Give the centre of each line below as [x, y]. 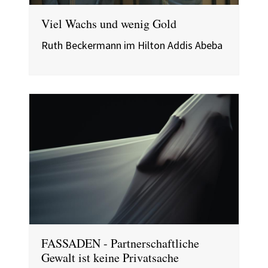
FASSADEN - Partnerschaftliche [120, 243]
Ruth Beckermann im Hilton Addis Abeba [132, 45]
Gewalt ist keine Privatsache [110, 258]
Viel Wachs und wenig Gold [109, 23]
